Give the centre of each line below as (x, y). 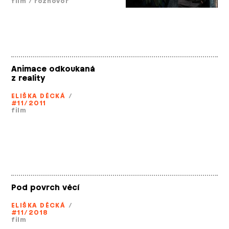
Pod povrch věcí (45, 188)
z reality (28, 78)
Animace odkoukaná (53, 69)
